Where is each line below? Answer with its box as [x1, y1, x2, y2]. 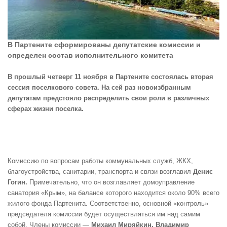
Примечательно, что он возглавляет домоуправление [29, 178, 195, 186]
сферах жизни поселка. [8, 105, 84, 113]
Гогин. [8, 178, 29, 186]
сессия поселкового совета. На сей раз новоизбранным [8, 84, 191, 92]
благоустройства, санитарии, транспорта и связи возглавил [8, 167, 193, 175]
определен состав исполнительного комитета [8, 51, 173, 60]
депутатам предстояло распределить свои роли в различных [8, 94, 209, 102]
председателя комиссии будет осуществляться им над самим [8, 210, 200, 218]
